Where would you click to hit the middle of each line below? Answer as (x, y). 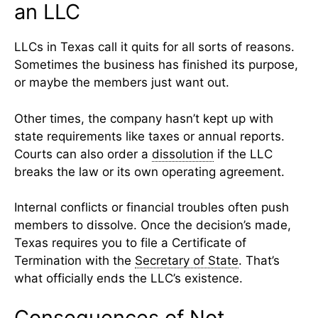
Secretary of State (187, 261)
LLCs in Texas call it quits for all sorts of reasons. (154, 47)
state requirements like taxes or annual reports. (149, 136)
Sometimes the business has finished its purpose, (156, 65)
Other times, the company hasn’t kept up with (144, 118)
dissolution (183, 154)
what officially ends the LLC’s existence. (128, 279)
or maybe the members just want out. (122, 83)
